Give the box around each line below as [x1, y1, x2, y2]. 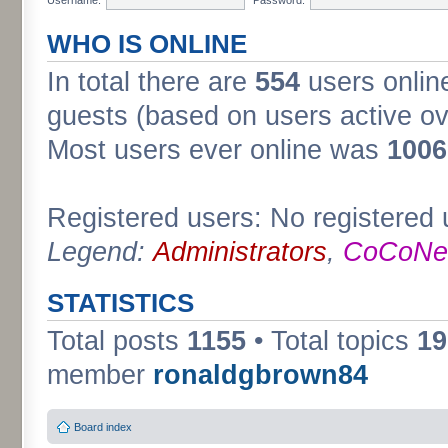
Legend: [47, 237, 153, 267]
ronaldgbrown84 [153, 360, 368, 390]
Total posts [47, 326, 187, 356]
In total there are [47, 67, 255, 97]
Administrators [153, 237, 327, 267]
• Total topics [246, 326, 417, 356]
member [47, 360, 153, 390]
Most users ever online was [47, 135, 387, 165]
